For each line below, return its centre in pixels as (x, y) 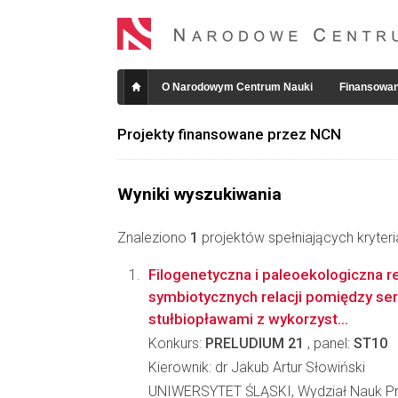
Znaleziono (154, 238)
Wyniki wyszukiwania (199, 194)
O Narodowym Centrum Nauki (237, 87)
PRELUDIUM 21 (255, 343)
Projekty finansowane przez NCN (229, 134)
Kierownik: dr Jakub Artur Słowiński (257, 367)
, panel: (329, 343)
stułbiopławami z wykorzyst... (248, 319)
